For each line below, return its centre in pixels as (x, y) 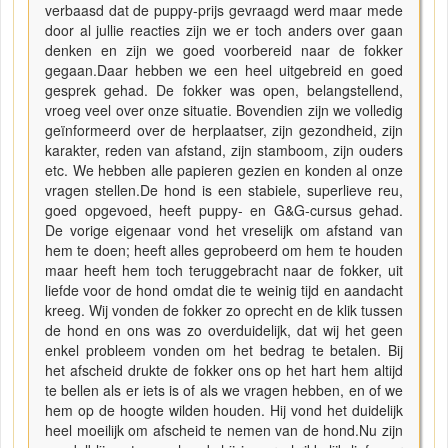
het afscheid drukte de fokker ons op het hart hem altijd (224, 369)
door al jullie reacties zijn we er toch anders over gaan (224, 29)
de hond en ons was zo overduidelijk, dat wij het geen (224, 329)
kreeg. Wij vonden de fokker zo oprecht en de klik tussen (224, 309)
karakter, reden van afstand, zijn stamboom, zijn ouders (224, 149)
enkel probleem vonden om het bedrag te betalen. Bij (224, 349)
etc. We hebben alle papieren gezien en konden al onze (224, 169)
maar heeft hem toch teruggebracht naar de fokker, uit (224, 269)
